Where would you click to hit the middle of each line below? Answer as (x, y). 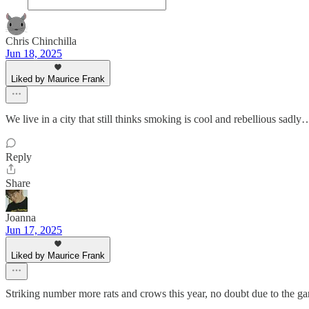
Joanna (21, 218)
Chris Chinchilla (41, 41)
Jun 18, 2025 (34, 53)
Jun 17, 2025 (34, 230)
